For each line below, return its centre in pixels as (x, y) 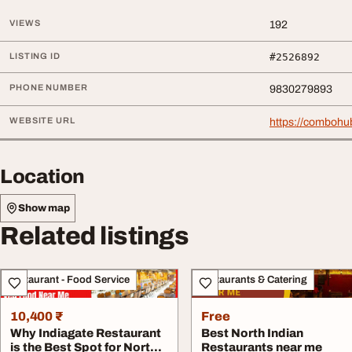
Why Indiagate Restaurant (86, 334)
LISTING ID (35, 56)
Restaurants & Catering (253, 280)
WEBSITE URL (42, 121)
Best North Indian (253, 334)
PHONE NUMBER (49, 88)
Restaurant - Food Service (68, 280)
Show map (44, 208)
